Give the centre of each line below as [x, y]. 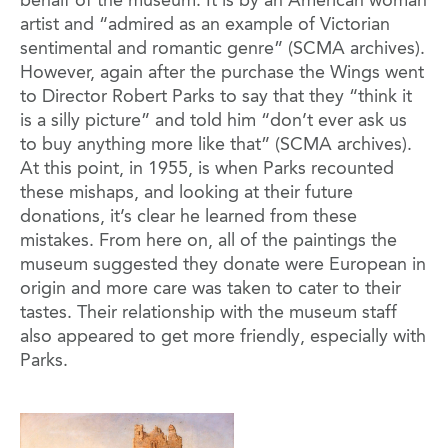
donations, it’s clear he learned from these [188, 216]
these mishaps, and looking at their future [186, 192]
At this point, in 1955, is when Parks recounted [207, 168]
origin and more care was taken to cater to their [210, 288]
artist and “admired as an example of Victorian [205, 24]
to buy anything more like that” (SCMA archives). [216, 144]
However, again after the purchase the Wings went [222, 72]
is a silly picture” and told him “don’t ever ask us [213, 120]
